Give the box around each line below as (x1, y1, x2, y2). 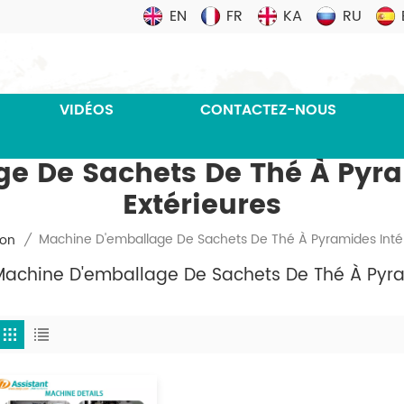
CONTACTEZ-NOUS (200, 97, 336, 122)
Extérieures (123, 183, 281, 228)
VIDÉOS (60, 97, 114, 122)
